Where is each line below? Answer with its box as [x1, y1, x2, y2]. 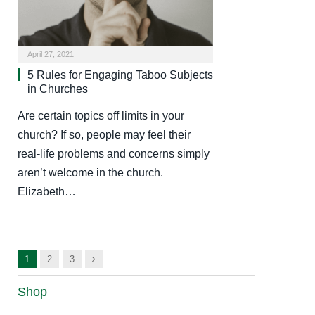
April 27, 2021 [27, 50, 74, 59]
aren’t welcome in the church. [18, 167, 163, 179]
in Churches [27, 83, 88, 96]
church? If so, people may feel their [18, 129, 191, 141]
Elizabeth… [18, 186, 76, 198]
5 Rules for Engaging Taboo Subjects [27, 69, 213, 82]
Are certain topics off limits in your [18, 110, 184, 122]
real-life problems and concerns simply [18, 148, 210, 160]
